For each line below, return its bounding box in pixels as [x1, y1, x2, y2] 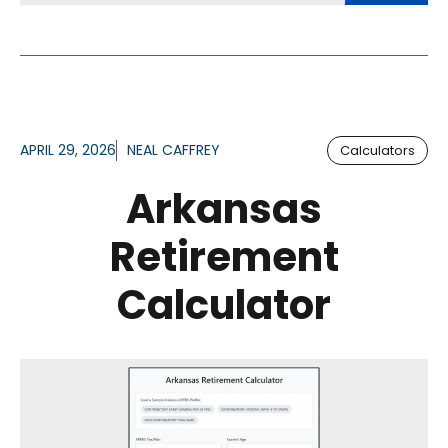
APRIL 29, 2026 [20, 140, 116, 161]
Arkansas [126, 181, 322, 238]
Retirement [109, 229, 339, 286]
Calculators [340, 141, 415, 161]
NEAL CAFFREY [127, 140, 220, 161]
